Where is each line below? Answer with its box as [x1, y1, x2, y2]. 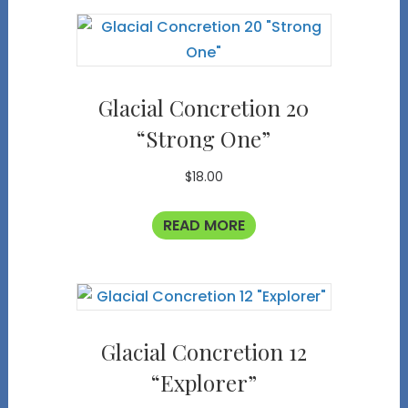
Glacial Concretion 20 [98, 92, 310, 122]
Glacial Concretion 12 [100, 336, 307, 366]
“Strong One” [137, 123, 271, 153]
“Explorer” [150, 367, 257, 397]
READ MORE [162, 214, 245, 236]
